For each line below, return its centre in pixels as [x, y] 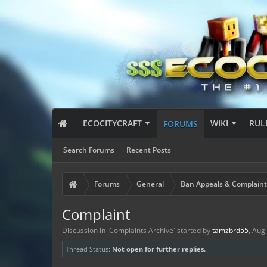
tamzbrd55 [230, 230]
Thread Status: [88, 249]
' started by [193, 230]
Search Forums [89, 150]
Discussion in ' [86, 230]
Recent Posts [149, 150]
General [150, 184]
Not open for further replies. [159, 249]
